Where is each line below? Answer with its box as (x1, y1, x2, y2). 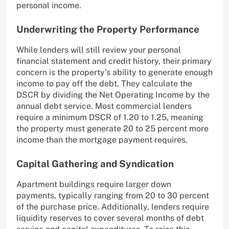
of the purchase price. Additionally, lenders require (16, 201, 209, 212)
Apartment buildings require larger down (16, 179, 171, 189)
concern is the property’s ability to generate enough (16, 67, 213, 77)
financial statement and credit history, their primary (16, 56, 212, 66)
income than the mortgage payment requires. (16, 134, 188, 145)
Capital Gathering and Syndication (16, 157, 174, 169)
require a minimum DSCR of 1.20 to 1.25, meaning (16, 112, 203, 122)
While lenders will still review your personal (16, 44, 181, 55)
